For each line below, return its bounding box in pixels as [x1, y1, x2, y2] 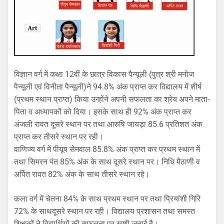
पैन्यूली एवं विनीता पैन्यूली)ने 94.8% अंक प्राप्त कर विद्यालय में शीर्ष [14, 82, 201, 92]
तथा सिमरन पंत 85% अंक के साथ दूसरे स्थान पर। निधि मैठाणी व [14, 157, 200, 167]
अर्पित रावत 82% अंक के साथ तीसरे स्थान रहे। [14, 169, 150, 179]
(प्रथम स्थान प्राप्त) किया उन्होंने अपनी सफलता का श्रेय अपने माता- [14, 94, 209, 104]
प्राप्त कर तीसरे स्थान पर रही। [14, 132, 103, 142]
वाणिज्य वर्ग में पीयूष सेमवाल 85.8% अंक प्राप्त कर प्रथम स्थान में [14, 144, 200, 154]
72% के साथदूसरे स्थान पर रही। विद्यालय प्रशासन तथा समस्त [14, 206, 195, 216]
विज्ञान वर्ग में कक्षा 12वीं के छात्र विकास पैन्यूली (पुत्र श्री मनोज [14, 69, 194, 79]
